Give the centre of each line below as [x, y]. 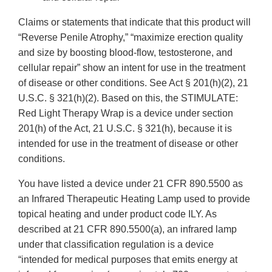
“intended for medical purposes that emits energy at [128, 260]
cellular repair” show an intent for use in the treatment [132, 68]
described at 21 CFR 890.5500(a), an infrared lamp [127, 229]
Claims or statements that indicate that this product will [134, 22]
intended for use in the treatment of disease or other [128, 144]
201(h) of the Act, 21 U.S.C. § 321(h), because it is [125, 129]
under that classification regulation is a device [116, 245]
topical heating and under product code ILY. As [117, 214]
